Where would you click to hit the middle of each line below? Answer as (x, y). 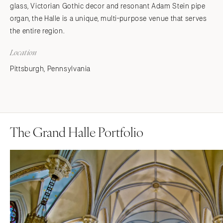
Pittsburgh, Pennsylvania (51, 69)
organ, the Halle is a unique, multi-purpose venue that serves (109, 18)
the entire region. (37, 31)
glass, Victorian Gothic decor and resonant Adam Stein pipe (108, 6)
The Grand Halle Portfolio (77, 131)
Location (23, 53)
